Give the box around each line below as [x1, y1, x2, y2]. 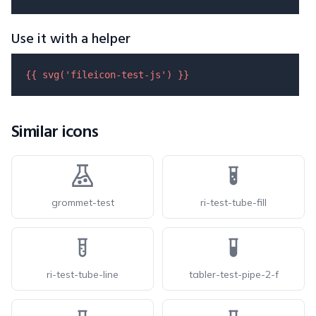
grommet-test [51, 196, 114, 209]
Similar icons [11, 119, 99, 146]
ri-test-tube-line [47, 268, 119, 281]
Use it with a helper [11, 28, 130, 51]
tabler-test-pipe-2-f [188, 268, 279, 281]
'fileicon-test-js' [65, 69, 166, 80]
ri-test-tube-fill [200, 196, 267, 209]
